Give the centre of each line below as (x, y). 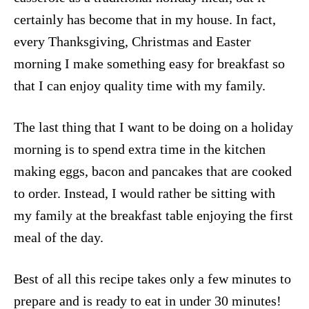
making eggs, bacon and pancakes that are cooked (153, 171)
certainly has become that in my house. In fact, (145, 19)
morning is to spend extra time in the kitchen (140, 149)
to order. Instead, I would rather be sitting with (144, 193)
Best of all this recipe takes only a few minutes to (152, 279)
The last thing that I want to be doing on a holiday (153, 127)
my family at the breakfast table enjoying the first (153, 215)
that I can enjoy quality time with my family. (140, 86)
